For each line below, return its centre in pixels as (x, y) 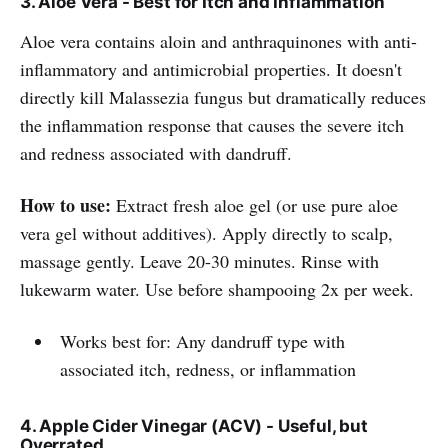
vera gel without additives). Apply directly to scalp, (206, 232)
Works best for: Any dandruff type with (202, 340)
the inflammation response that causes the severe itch (212, 124)
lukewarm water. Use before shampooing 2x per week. (217, 288)
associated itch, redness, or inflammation (207, 368)
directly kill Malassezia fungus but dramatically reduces (223, 96)
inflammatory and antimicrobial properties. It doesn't (211, 68)
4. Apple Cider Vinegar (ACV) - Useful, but (194, 425)
